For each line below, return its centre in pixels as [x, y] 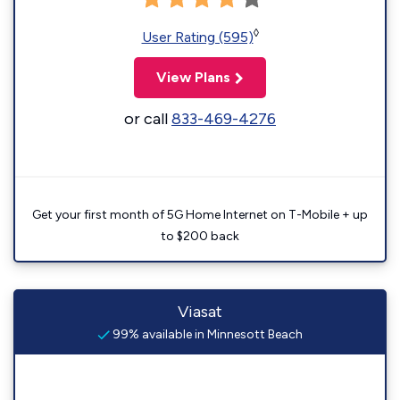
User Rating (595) [197, 37]
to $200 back [200, 236]
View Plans [193, 77]
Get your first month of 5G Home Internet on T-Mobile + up [200, 215]
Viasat [200, 312]
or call [148, 119]
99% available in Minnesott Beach [206, 334]
